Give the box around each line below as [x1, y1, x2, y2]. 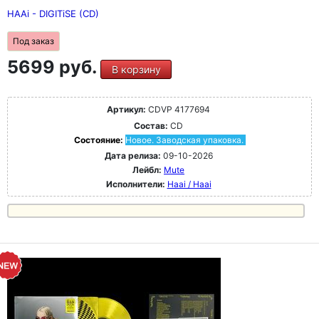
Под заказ [13, 36, 54, 47]
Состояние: [73, 135, 125, 146]
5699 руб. [7, 56, 100, 78]
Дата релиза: [104, 150, 161, 162]
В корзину [111, 63, 161, 76]
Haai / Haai [167, 179, 211, 190]
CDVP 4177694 [146, 104, 210, 115]
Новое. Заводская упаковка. [125, 135, 244, 146]
